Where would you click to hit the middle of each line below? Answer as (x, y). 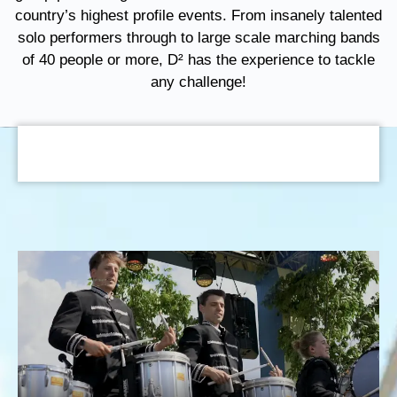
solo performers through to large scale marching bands (198, 38)
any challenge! (198, 82)
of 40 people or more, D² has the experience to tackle (198, 60)
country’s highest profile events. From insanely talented (198, 16)
